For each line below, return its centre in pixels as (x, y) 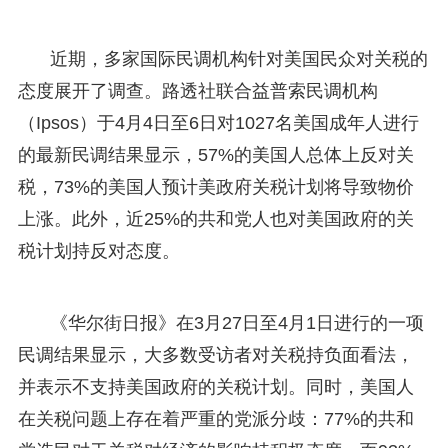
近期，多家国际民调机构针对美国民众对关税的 (238, 58)
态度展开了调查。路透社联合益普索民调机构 (197, 90)
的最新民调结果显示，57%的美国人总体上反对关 (215, 154)
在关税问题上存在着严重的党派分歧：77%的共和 (215, 418)
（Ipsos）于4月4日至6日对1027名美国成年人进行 (218, 122)
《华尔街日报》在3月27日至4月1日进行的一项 (236, 322)
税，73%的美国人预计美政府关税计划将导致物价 (215, 186)
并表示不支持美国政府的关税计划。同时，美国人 (215, 386)
